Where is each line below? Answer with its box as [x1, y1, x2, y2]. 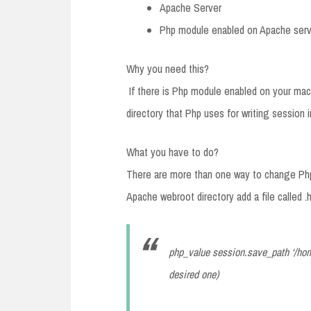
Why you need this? [126, 61, 209, 76]
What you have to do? [126, 144, 219, 160]
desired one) [169, 267, 221, 282]
